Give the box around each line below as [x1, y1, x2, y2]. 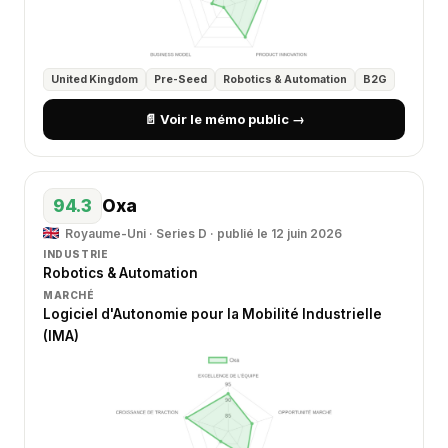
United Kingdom [51, 73, 138, 86]
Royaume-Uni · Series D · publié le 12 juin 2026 [65, 226, 342, 241]
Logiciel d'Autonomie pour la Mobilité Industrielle [43, 306, 382, 322]
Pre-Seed [154, 73, 207, 86]
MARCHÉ [43, 289, 95, 301]
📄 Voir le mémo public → [143, 111, 305, 127]
